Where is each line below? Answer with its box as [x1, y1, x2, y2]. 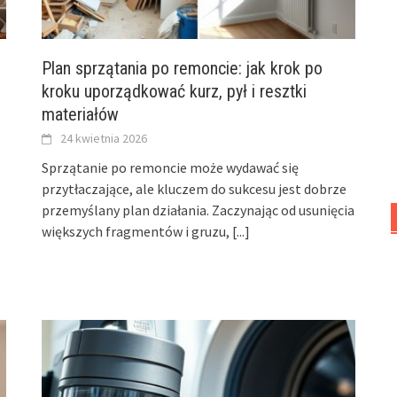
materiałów [42, 104, 120, 126]
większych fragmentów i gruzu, [42, 222, 233, 241]
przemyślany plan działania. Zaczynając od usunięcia [42, 201, 355, 220]
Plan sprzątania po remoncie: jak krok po [42, 58, 323, 80]
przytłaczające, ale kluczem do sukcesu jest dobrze [42, 180, 347, 198]
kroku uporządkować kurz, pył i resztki [42, 81, 307, 103]
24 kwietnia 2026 [60, 130, 148, 147]
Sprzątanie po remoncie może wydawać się [42, 159, 300, 177]
